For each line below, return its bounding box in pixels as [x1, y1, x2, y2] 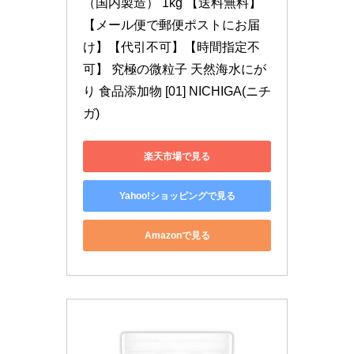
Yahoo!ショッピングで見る [119, 190, 235, 201]
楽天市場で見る [144, 150, 210, 162]
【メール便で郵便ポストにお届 [83, 18, 260, 32]
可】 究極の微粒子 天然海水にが [83, 62, 266, 77]
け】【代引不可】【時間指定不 [83, 40, 260, 55]
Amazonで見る [144, 229, 210, 241]
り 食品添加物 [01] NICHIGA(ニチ [83, 85, 271, 99]
